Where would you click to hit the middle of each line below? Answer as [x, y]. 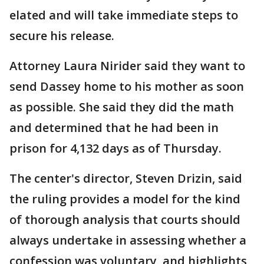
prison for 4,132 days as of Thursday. [115, 148]
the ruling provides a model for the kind [125, 199]
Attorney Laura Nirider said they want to [127, 66]
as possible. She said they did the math [122, 107]
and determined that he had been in [114, 128]
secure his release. [62, 36]
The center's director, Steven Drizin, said [126, 179]
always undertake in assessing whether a [128, 240]
